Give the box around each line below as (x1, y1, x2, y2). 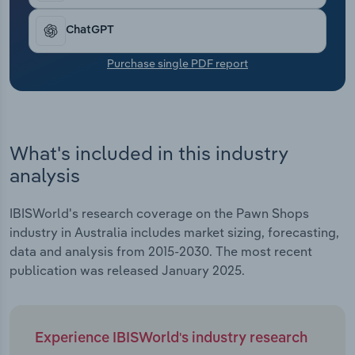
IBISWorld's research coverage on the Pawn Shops (10, 205, 309, 222)
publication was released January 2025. (10, 262, 245, 279)
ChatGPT (66, 25, 114, 36)
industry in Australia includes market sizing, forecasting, (10, 224, 339, 241)
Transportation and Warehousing (24, 3, 217, 19)
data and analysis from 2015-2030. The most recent (10, 243, 312, 260)
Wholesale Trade (24, 82, 124, 98)
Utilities (24, 43, 70, 59)
